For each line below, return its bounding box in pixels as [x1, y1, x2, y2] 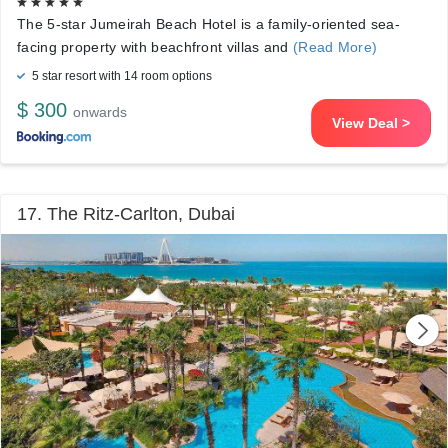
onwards [73, 104, 127, 120]
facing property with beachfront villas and [17, 39, 293, 55]
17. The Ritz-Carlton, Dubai [17, 204, 235, 224]
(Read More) [292, 39, 378, 55]
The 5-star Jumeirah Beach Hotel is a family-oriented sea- [17, 16, 401, 32]
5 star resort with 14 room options [29, 69, 212, 83]
